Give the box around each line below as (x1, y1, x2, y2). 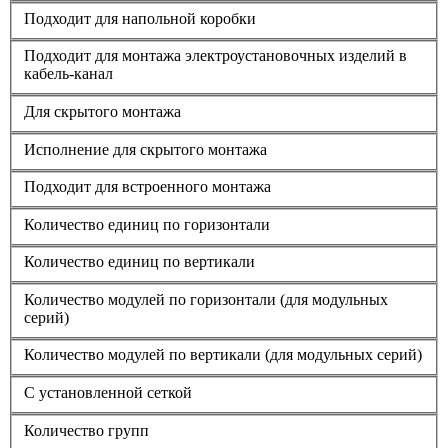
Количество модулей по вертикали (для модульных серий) (24, 346, 422, 364)
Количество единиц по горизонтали (24, 215, 270, 233)
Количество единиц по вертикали (24, 253, 255, 271)
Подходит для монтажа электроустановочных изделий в (24, 47, 407, 65)
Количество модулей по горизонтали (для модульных (24, 290, 388, 308)
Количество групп (24, 421, 149, 439)
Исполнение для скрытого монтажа (24, 140, 267, 158)
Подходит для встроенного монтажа (24, 178, 271, 196)
